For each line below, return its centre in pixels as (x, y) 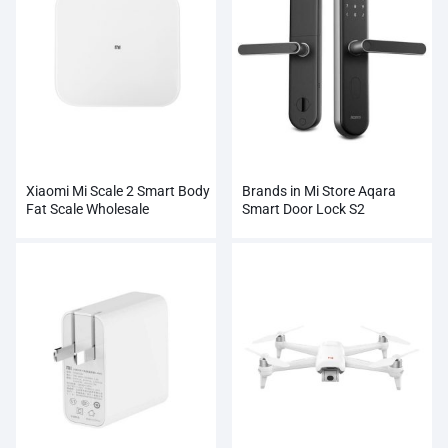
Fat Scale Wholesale (87, 208)
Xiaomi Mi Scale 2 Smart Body (118, 190)
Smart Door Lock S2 (303, 208)
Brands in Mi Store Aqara (319, 190)
